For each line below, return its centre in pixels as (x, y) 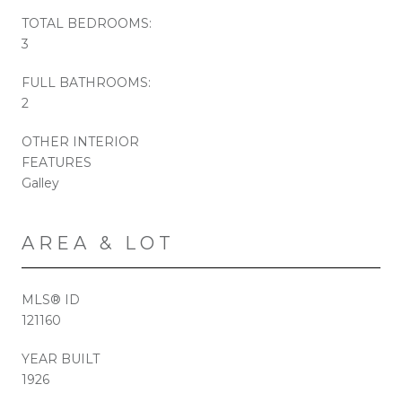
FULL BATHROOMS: (86, 82)
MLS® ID (51, 299)
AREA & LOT (98, 243)
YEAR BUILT (61, 358)
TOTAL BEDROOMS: (87, 23)
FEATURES (57, 162)
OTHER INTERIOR (80, 141)
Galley (40, 183)
